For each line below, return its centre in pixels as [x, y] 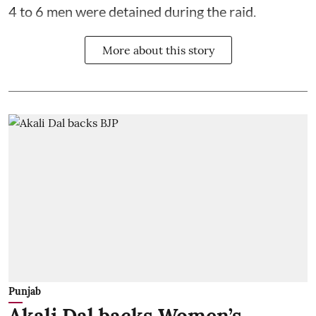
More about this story [158, 50]
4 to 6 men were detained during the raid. [132, 11]
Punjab [25, 292]
